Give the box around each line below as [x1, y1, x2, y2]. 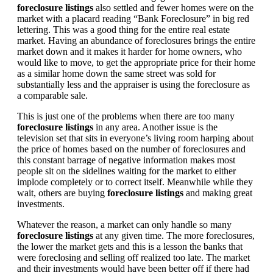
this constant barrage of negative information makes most [17, 154, 235, 165]
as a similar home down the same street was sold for [17, 68, 216, 79]
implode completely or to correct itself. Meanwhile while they [17, 176, 253, 187]
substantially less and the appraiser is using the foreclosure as [17, 79, 250, 90]
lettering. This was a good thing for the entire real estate [17, 24, 230, 35]
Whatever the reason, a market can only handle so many [17, 219, 232, 230]
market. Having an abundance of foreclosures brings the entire [17, 35, 255, 46]
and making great [183, 187, 252, 198]
